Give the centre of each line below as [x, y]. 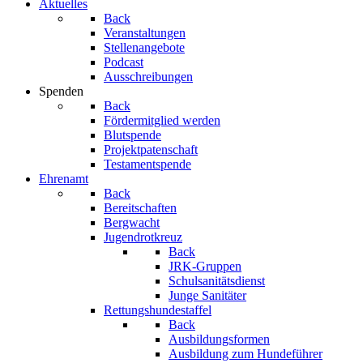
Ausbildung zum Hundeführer [246, 354]
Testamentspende [147, 164]
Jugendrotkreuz [143, 237]
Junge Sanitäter [207, 295]
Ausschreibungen [148, 77]
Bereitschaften [140, 208]
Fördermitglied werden [162, 120]
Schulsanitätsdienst [217, 281]
